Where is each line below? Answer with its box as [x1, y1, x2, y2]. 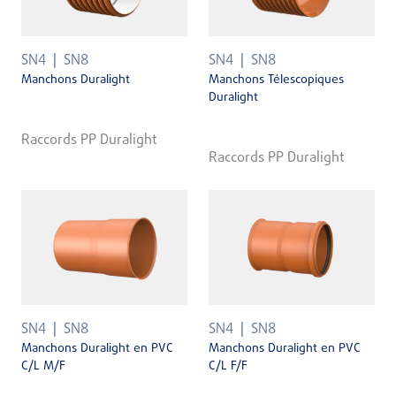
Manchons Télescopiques [209, 70, 344, 89]
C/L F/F [209, 356, 247, 376]
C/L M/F [21, 356, 65, 376]
